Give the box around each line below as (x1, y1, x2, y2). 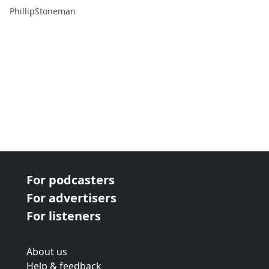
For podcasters (26, 172, 115, 188)
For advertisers (26, 190, 116, 206)
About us (26, 245, 67, 258)
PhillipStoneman (10, 5, 76, 17)
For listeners (26, 208, 101, 224)
